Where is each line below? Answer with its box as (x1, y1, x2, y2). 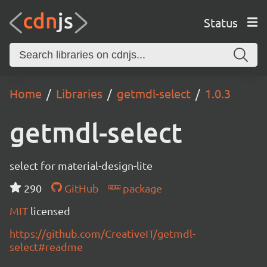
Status (203, 14, 238, 30)
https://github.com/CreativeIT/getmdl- (10, 227, 195, 240)
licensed (30, 204, 70, 217)
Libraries (56, 86, 103, 101)
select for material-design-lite (10, 159, 153, 172)
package (120, 182, 162, 194)
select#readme (10, 240, 83, 253)
